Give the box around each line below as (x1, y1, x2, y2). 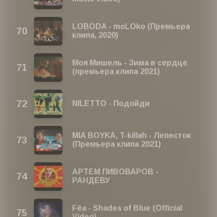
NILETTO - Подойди (72, 99, 150, 108)
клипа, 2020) (72, 31, 119, 40)
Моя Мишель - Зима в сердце (72, 59, 188, 67)
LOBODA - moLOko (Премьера (72, 22, 190, 31)
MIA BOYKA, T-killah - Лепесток (72, 131, 191, 140)
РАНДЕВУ (72, 176, 110, 185)
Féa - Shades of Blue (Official (72, 204, 183, 213)
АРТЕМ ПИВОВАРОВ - (72, 168, 159, 176)
